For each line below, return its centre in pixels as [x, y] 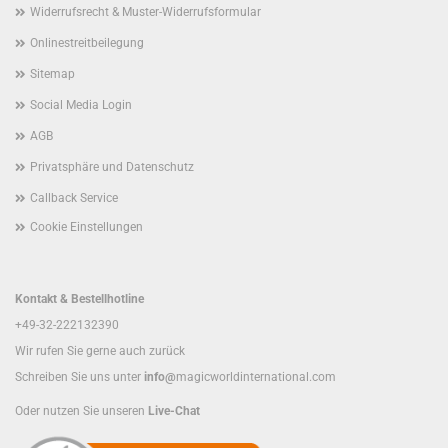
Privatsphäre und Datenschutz [112, 167]
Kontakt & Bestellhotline [79, 299]
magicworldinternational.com [256, 377]
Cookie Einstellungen [86, 227]
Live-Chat [174, 411]
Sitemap [52, 74]
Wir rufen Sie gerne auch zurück [100, 351]
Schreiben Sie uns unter [78, 377]
